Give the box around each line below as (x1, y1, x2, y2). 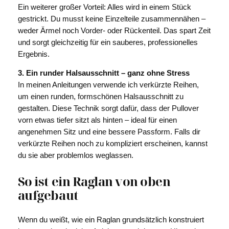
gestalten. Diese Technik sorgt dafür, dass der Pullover (17, 104, 199, 113)
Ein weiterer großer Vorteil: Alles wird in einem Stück (17, 3, 191, 11)
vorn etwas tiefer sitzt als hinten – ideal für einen (17, 116, 177, 125)
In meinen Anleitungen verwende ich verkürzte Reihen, (17, 81, 199, 89)
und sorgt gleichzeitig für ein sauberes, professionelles (17, 38, 198, 47)
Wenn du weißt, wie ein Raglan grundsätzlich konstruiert (17, 215, 204, 224)
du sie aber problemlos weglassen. (17, 151, 133, 160)
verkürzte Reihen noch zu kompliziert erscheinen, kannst (17, 140, 208, 148)
